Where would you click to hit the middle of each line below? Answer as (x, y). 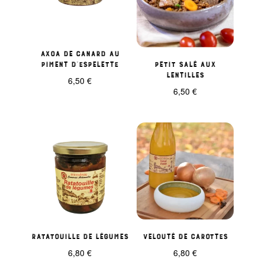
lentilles (185, 74)
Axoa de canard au (80, 52)
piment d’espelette (80, 63)
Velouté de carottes (185, 235)
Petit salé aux (185, 63)
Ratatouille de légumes (80, 235)
